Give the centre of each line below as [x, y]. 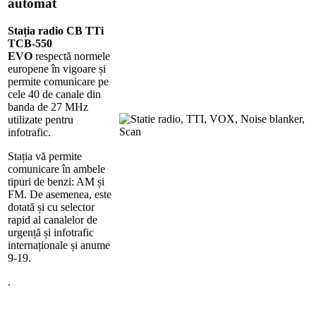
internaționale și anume [59, 245]
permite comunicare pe [58, 82]
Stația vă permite [45, 157]
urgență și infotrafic [51, 233]
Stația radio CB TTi [56, 31]
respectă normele [73, 56]
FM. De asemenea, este [60, 195]
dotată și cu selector [51, 207]
